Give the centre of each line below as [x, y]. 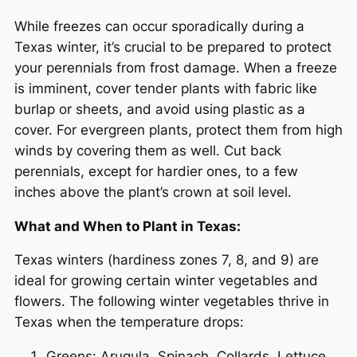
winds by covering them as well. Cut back [148, 150]
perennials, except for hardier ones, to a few [156, 171]
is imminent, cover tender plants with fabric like [166, 88]
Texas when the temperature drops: [129, 322]
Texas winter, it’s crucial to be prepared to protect [173, 47]
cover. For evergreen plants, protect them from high [178, 129]
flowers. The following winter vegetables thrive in [172, 302]
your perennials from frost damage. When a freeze [176, 67]
